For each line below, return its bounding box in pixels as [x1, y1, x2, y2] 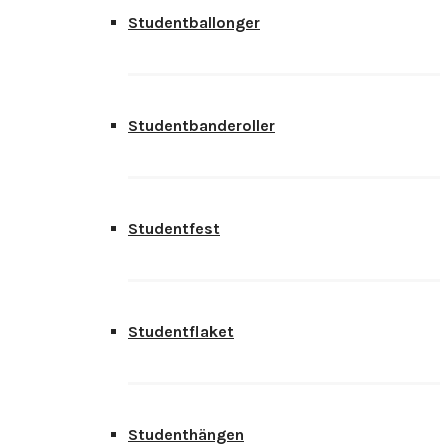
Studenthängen [128, 425, 244, 444]
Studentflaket [128, 322, 234, 341]
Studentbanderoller [128, 116, 275, 135]
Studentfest [128, 219, 220, 238]
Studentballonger [128, 13, 260, 32]
